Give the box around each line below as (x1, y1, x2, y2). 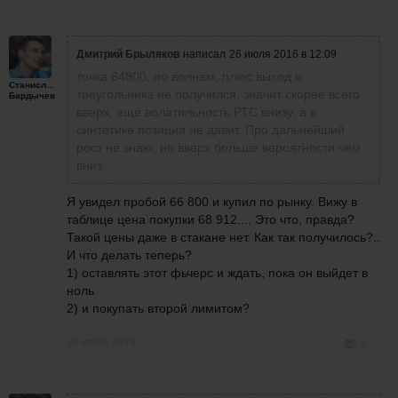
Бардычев (9, 91, 55, 101)
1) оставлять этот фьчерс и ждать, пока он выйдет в (67, 266, 368, 281)
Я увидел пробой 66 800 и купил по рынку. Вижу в (67, 195, 357, 210)
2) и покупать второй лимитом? (67, 301, 250, 316)
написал (183, 48, 226, 61)
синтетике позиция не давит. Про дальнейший (76, 123, 345, 138)
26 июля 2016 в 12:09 (229, 48, 337, 61)
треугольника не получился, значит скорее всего (76, 87, 360, 102)
